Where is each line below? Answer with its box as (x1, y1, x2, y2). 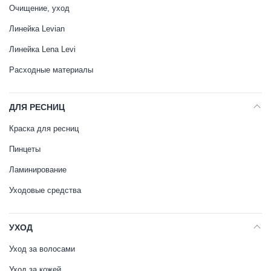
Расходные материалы (9, 65, 93, 74)
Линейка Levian (9, 24, 65, 33)
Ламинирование (9, 165, 67, 174)
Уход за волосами (9, 244, 75, 253)
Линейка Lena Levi (9, 45, 76, 54)
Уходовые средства (9, 186, 81, 195)
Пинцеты (9, 145, 41, 154)
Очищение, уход (9, 4, 70, 13)
